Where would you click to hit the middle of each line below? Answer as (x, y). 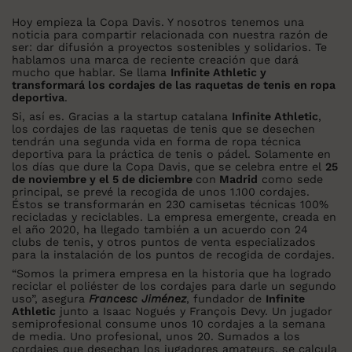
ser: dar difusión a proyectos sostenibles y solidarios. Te (169, 48)
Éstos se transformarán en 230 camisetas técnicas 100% (170, 205)
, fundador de (226, 299)
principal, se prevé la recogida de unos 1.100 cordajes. (161, 192)
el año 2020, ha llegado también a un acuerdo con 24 (160, 230)
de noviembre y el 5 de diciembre (104, 180)
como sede (290, 180)
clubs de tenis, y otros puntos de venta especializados (164, 242)
